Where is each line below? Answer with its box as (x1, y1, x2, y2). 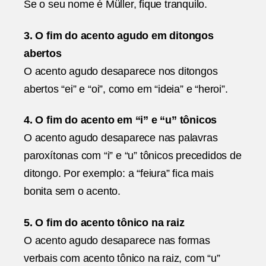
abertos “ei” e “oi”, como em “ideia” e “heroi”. (24, 83, 228, 95)
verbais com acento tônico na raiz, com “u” (24, 252, 220, 264)
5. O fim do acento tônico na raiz (24, 216, 185, 229)
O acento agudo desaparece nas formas (24, 234, 210, 246)
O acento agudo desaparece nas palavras (24, 132, 218, 144)
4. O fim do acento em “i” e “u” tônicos (24, 114, 217, 126)
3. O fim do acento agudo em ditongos (24, 29, 214, 42)
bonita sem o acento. (24, 185, 121, 198)
